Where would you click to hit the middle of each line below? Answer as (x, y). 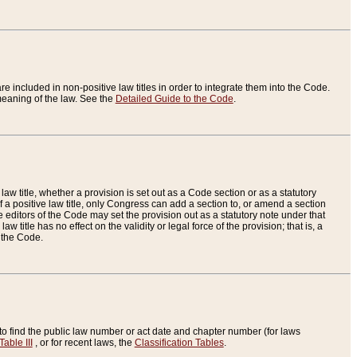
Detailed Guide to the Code (174, 99)
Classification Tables (179, 343)
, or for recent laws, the (83, 343)
